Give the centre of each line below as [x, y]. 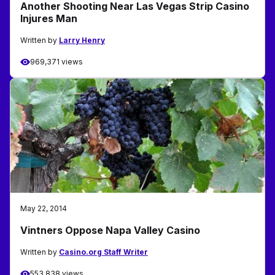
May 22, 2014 [44, 209]
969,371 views [56, 62]
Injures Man [49, 19]
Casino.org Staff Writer [103, 252]
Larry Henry [82, 41]
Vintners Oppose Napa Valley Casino [110, 230]
